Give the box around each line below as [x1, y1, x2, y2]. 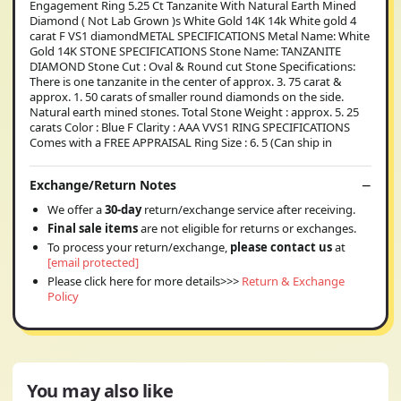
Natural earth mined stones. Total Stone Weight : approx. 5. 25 [30, 104, 359, 120]
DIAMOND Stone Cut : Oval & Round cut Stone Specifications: [30, 58, 355, 74]
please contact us [230, 238, 332, 255]
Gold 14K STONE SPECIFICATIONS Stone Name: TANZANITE [30, 43, 341, 59]
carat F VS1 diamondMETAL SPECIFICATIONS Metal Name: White [30, 28, 370, 44]
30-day [105, 200, 144, 218]
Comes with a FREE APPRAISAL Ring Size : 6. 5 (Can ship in [30, 134, 332, 150]
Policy [47, 287, 79, 304]
